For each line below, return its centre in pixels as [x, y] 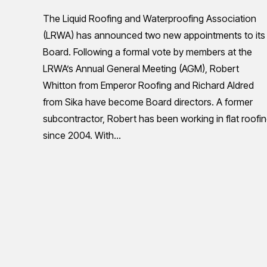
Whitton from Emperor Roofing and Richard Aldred [148, 85]
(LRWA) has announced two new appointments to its [154, 35]
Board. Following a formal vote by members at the [148, 52]
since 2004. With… [82, 135]
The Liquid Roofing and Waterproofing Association [150, 18]
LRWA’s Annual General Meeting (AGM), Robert [141, 68]
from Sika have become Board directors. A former [148, 102]
